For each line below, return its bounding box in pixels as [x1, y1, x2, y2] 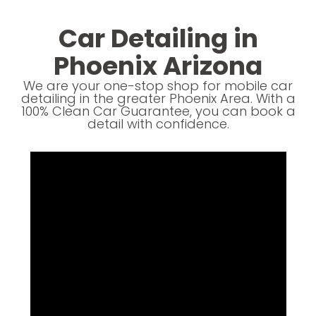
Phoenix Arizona [54, 48, 262, 85]
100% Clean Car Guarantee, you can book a [20, 102, 296, 121]
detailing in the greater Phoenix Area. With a [20, 90, 296, 108]
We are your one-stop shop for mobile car [23, 77, 293, 95]
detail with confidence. [87, 115, 229, 133]
